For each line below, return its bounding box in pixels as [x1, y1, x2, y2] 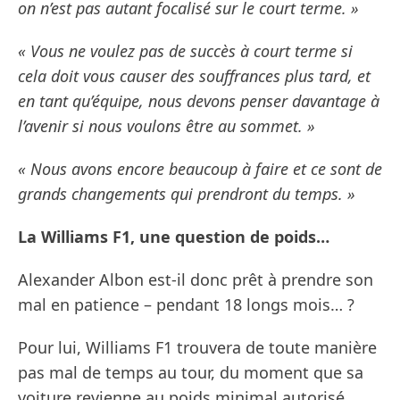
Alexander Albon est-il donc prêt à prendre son [18, 269, 373, 291]
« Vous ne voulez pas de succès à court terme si [18, 40, 353, 62]
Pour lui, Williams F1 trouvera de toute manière [18, 337, 377, 359]
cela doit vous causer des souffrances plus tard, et [18, 65, 371, 87]
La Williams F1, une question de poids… [18, 226, 329, 248]
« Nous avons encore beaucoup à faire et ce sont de [18, 158, 382, 180]
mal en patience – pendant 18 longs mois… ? [18, 294, 354, 316]
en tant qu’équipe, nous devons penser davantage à [18, 90, 379, 112]
